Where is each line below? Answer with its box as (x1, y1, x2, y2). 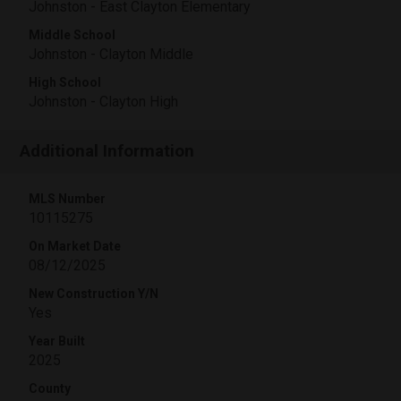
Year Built (29, 334, 85, 348)
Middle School (29, 28, 115, 42)
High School (29, 75, 101, 90)
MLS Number (29, 192, 106, 206)
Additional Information (20, 141, 195, 161)
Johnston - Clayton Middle (29, 46, 193, 63)
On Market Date (29, 239, 121, 253)
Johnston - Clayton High (29, 93, 178, 110)
